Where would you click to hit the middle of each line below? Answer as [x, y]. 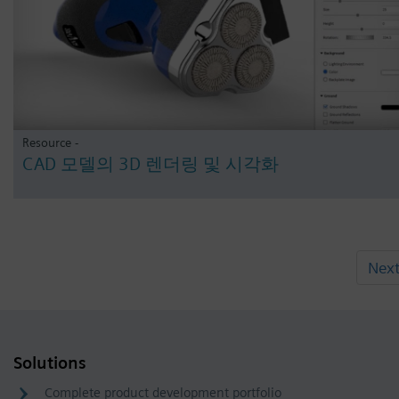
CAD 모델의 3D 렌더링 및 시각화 [151, 163]
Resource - [50, 142]
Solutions [50, 362]
